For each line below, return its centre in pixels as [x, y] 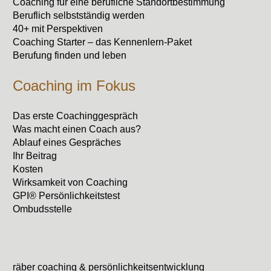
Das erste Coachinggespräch [76, 116]
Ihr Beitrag [35, 156]
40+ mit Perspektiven [58, 29]
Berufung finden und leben [70, 56]
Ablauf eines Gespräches [67, 143]
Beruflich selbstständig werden [79, 16]
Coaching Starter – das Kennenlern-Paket [103, 42]
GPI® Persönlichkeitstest [67, 196]
